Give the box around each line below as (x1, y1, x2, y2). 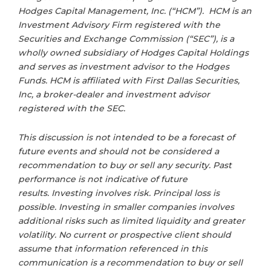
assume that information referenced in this (18, 243, 207, 255)
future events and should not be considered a (18, 146, 219, 157)
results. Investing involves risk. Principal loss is (18, 188, 220, 199)
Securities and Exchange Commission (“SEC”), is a (18, 33, 234, 44)
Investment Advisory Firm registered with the (18, 19, 220, 30)
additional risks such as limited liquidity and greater (18, 215, 245, 227)
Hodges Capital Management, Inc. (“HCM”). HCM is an (18, 5, 252, 16)
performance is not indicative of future (18, 174, 188, 185)
